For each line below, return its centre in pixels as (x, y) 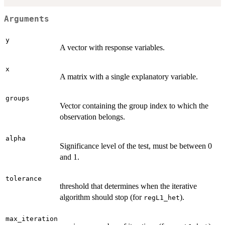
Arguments (27, 19)
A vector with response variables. (112, 47)
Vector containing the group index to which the (134, 105)
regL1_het (162, 197)
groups (18, 98)
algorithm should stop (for (102, 197)
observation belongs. (92, 117)
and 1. (70, 157)
